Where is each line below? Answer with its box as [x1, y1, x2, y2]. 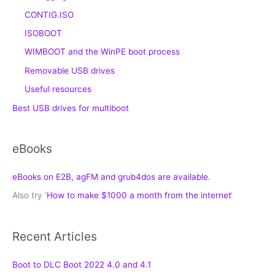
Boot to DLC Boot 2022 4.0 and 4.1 [12, 259, 151, 269]
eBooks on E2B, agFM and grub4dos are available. [12, 172, 211, 182]
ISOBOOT [25, 28, 62, 38]
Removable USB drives [25, 65, 115, 76]
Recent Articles [12, 228, 97, 244]
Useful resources [25, 84, 91, 95]
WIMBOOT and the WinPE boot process [25, 47, 180, 57]
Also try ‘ [12, 190, 47, 201]
